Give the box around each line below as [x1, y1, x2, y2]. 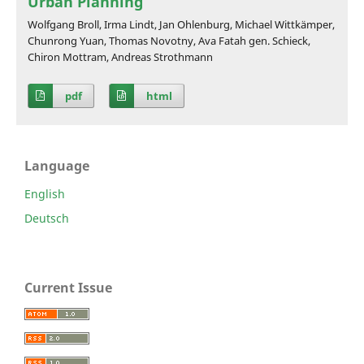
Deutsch [24, 210, 69, 227]
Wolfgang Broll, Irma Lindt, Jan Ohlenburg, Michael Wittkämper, [27, 16, 335, 32]
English [24, 186, 65, 202]
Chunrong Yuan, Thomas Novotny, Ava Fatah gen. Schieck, [27, 32, 310, 48]
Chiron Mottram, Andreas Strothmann [27, 49, 213, 64]
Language [24, 157, 89, 175]
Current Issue [24, 279, 112, 297]
